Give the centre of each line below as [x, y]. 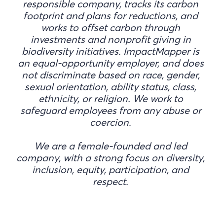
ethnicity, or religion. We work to [110, 98]
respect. [110, 181]
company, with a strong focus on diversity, [110, 157]
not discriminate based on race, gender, [110, 74]
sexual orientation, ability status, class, [110, 86]
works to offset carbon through [110, 27]
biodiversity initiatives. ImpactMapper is [110, 51]
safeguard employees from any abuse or [110, 110]
